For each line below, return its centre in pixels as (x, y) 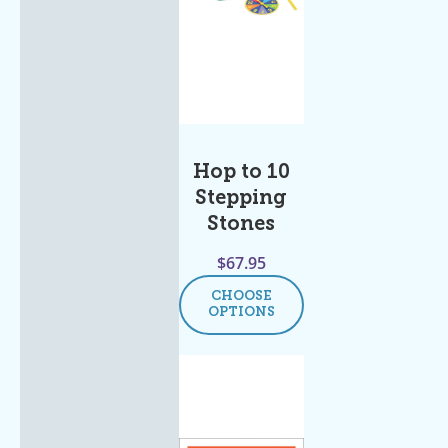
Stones (241, 224)
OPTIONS (241, 312)
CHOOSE (241, 296)
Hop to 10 (241, 172)
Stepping (241, 198)
